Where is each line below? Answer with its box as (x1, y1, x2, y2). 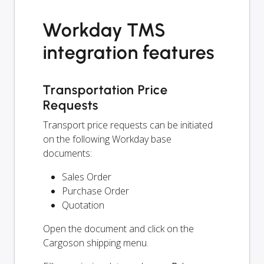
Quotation (62, 199, 104, 212)
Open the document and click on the (43, 222, 194, 236)
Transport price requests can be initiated (43, 118, 213, 132)
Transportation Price (43, 82, 169, 98)
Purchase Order (62, 184, 129, 198)
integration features (43, 41, 215, 64)
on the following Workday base (43, 133, 171, 146)
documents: (43, 147, 92, 160)
